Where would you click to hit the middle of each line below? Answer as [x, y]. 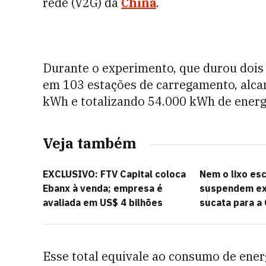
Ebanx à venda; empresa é [103, 188]
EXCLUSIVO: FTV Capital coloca [114, 174]
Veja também [89, 143]
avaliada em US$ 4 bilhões [103, 202]
